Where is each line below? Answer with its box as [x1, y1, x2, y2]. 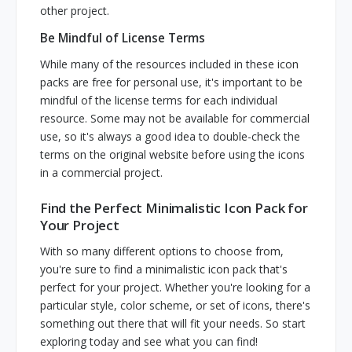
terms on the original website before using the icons [40, 146, 305, 162]
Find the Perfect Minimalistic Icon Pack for [40, 198, 308, 217]
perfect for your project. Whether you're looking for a [40, 280, 310, 295]
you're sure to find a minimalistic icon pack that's [40, 262, 288, 277]
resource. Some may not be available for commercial [40, 110, 310, 126]
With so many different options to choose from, [40, 244, 284, 259]
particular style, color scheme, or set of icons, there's [40, 298, 310, 313]
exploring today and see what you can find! [40, 334, 258, 350]
